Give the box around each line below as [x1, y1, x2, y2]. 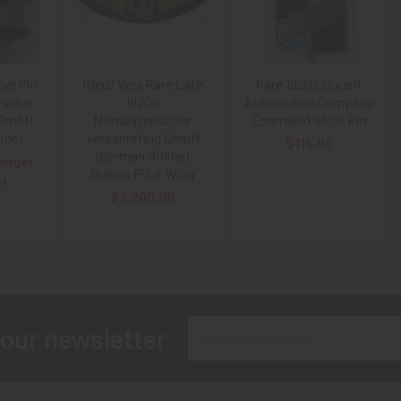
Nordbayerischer [93, 111, 192, 128]
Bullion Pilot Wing [90, 165, 195, 182]
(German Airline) [96, 147, 190, 164]
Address [187, 339, 237, 356]
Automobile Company [244, 93, 374, 110]
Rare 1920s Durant [255, 75, 363, 92]
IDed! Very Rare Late [81, 75, 203, 92]
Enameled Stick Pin [251, 111, 367, 128]
